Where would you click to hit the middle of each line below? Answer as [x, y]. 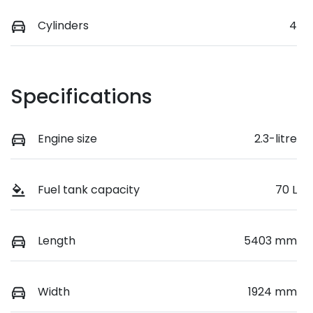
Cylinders [63, 25]
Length [57, 241]
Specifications [81, 97]
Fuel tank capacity [89, 190]
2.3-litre [276, 139]
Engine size [67, 139]
